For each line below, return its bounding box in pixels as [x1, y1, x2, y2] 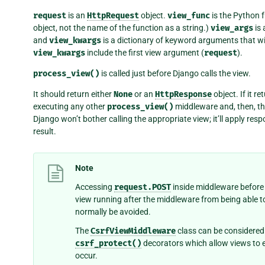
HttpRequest [87, 10, 139, 21]
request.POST [114, 182, 171, 193]
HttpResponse [155, 89, 212, 99]
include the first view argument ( [85, 47, 204, 57]
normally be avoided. [75, 207, 151, 217]
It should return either [33, 89, 114, 99]
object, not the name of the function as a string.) [33, 22, 211, 33]
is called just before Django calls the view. [99, 68, 251, 78]
